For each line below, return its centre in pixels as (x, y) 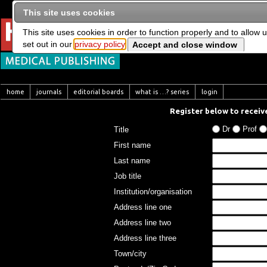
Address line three (145, 238)
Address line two (142, 223)
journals (49, 92)
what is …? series (162, 92)
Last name (132, 161)
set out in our (49, 44)
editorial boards (99, 92)
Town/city (130, 254)
